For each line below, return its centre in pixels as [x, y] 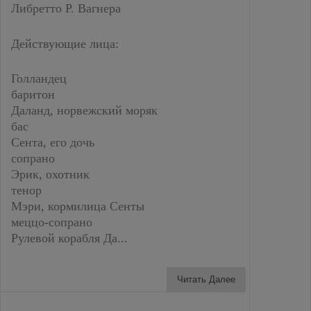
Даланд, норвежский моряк [84, 110]
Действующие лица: [65, 43]
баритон [33, 94]
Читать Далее [206, 279]
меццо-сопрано [52, 222]
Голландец [39, 78]
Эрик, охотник [50, 174]
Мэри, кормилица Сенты [78, 206]
